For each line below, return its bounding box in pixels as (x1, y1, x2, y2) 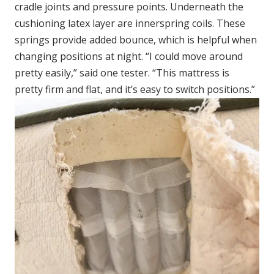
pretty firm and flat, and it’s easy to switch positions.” (15, 82, 255, 96)
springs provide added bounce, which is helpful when (15, 32, 257, 46)
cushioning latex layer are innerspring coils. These (15, 16, 245, 30)
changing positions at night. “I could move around (15, 49, 243, 63)
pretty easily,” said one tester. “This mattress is (15, 65, 229, 80)
